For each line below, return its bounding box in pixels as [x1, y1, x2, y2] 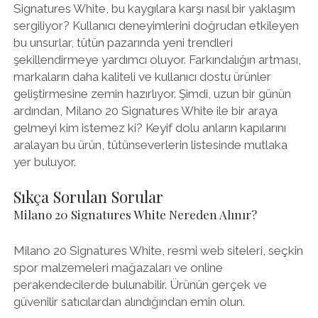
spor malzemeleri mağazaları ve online [13, 260, 223, 275]
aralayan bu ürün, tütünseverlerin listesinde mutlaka [13, 137, 287, 152]
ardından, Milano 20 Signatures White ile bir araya [13, 103, 278, 118]
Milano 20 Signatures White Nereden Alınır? [13, 207, 257, 222]
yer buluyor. [13, 154, 76, 169]
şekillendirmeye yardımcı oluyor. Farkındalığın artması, [13, 52, 301, 67]
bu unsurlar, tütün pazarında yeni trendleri [13, 35, 233, 50]
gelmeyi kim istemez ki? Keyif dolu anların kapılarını [13, 120, 286, 135]
